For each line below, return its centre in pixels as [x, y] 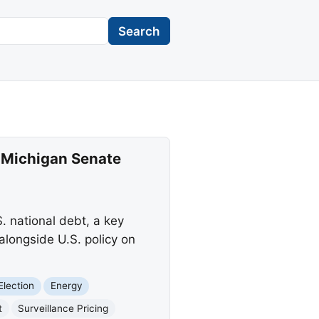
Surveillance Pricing [63, 308]
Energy [66, 286]
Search [139, 31]
